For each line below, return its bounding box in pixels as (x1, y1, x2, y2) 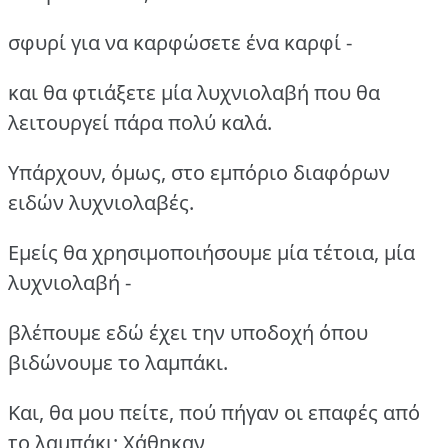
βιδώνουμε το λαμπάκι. (8, 348, 228, 376)
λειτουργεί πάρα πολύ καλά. (8, 108, 272, 136)
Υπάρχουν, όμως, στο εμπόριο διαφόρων (8, 158, 390, 186)
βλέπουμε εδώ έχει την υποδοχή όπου (8, 318, 368, 346)
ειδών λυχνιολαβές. (8, 188, 194, 216)
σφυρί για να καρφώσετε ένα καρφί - (8, 28, 352, 56)
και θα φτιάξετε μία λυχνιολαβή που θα (8, 78, 380, 106)
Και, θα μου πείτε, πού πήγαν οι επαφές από (8, 398, 420, 426)
